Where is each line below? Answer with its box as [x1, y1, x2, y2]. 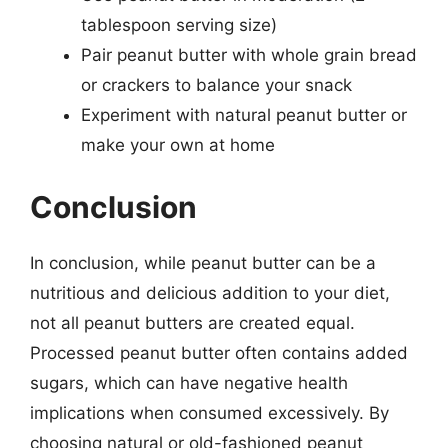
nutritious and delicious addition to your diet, [30, 282, 390, 303]
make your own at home [81, 135, 275, 155]
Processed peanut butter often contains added [30, 342, 408, 363]
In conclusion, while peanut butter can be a [30, 252, 376, 273]
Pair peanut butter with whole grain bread [81, 45, 417, 65]
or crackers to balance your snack [81, 75, 352, 95]
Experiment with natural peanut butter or [81, 105, 407, 125]
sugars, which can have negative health [30, 372, 348, 393]
